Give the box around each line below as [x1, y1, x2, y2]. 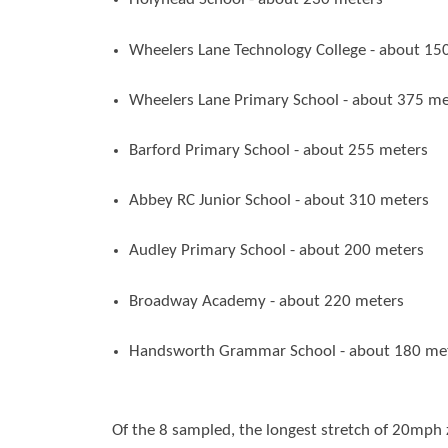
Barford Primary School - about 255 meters [128, 142, 428, 159]
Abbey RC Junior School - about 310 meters [128, 192, 429, 210]
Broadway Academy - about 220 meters [128, 292, 404, 310]
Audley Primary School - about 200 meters [128, 242, 424, 260]
